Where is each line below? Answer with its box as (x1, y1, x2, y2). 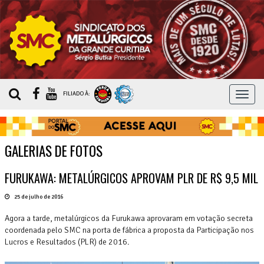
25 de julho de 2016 (13, 193, 63, 200)
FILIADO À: (63, 90, 91, 98)
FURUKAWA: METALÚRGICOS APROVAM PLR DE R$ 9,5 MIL (5, 169, 258, 187)
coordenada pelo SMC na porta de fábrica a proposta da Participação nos (5, 225, 254, 235)
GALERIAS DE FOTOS (5, 140, 103, 161)
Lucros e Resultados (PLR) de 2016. (5, 236, 129, 247)
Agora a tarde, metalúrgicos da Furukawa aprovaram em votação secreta (5, 213, 253, 223)
